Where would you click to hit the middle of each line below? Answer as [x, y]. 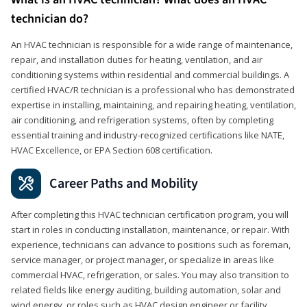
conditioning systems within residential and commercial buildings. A [150, 74]
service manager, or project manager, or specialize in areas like [143, 259]
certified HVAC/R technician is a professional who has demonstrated [153, 89]
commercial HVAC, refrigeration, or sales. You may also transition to [150, 274]
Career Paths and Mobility [124, 183]
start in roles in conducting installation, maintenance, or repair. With [150, 229]
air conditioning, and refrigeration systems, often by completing [142, 120]
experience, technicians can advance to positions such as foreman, [151, 244]
